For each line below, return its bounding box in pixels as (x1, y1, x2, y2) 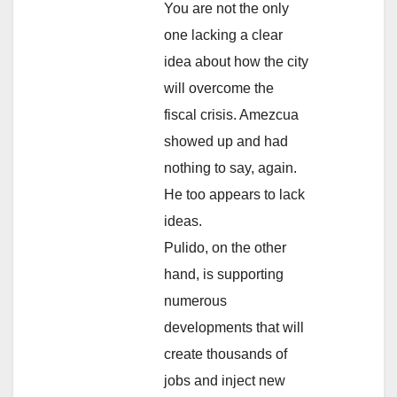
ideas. (164, 213, 202, 229)
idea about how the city (164, 53, 308, 69)
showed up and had (164, 133, 288, 149)
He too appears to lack (164, 186, 305, 202)
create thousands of (164, 346, 287, 362)
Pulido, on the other (164, 239, 286, 255)
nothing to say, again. (164, 160, 297, 175)
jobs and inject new (164, 372, 285, 388)
